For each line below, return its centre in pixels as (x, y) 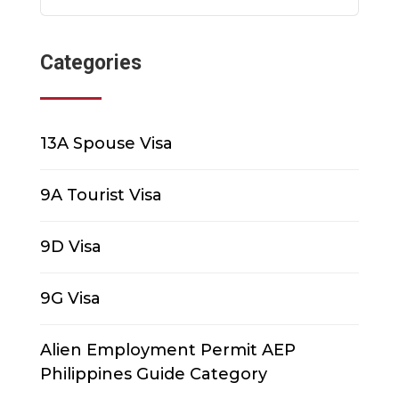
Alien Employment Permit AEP (167, 350)
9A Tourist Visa (101, 195)
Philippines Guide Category (153, 375)
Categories (90, 63)
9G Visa (70, 299)
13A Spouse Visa (106, 144)
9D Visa (70, 247)
